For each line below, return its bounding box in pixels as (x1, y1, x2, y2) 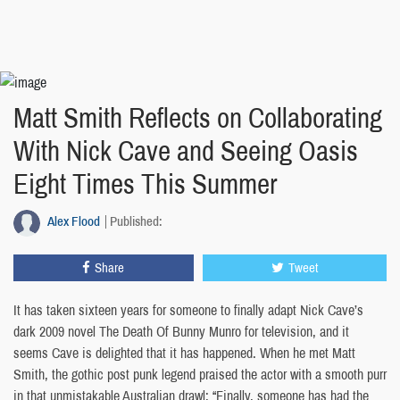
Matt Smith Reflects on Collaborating (13, 99, 382, 137)
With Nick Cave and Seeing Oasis (13, 132, 358, 171)
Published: (110, 212, 162, 231)
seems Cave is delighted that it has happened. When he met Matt (13, 343, 355, 363)
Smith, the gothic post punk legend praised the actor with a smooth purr (13, 364, 387, 385)
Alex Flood (47, 212, 100, 231)
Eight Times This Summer (13, 165, 277, 204)
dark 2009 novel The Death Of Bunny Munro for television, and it (13, 321, 349, 342)
